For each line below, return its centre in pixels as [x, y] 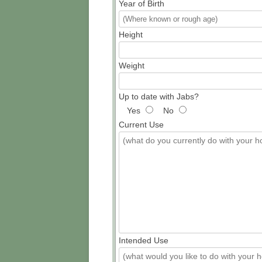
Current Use [141, 124]
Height [131, 34]
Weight [132, 65]
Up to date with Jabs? [159, 96]
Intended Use [144, 240]
